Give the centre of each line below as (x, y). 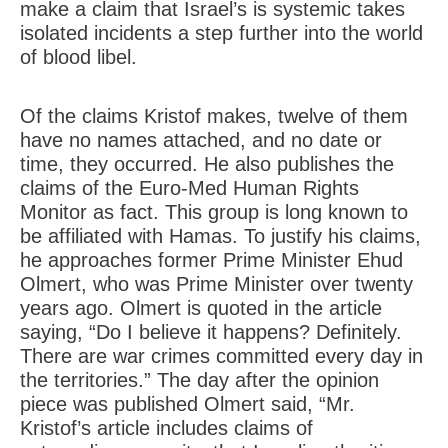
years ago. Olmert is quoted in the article (201, 308)
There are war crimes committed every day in (221, 356)
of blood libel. (78, 57)
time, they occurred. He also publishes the (207, 164)
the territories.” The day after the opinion (199, 380)
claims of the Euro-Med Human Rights (189, 188)
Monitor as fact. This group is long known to (214, 212)
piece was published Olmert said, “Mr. (187, 404)
